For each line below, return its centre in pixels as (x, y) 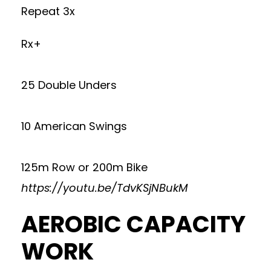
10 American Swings (74, 126)
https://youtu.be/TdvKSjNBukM (105, 188)
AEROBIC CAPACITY (133, 224)
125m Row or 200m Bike (84, 167)
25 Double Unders (69, 85)
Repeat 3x (48, 11)
